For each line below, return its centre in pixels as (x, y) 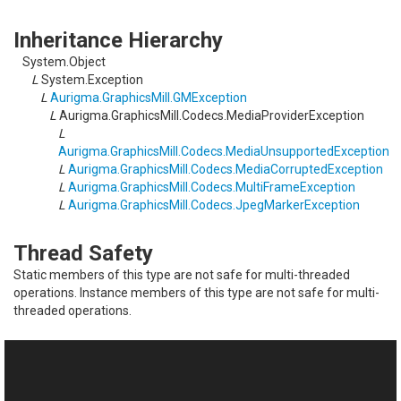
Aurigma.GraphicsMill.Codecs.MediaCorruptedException (226, 169)
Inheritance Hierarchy (118, 40)
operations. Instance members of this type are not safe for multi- (196, 293)
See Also (56, 359)
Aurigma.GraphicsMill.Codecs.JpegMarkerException (214, 205)
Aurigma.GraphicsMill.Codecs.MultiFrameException (212, 187)
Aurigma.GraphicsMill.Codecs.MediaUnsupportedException (224, 151)
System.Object (64, 62)
